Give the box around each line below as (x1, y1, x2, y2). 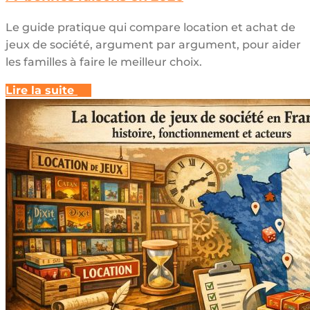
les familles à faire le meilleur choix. (6, 55, 202, 69)
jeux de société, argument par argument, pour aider (6, 38, 301, 52)
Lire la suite (6, 84, 74, 98)
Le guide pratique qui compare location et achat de (6, 21, 295, 35)
